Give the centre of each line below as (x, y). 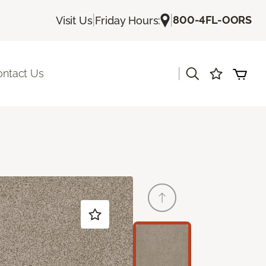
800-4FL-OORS (212, 20)
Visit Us (74, 20)
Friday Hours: (128, 20)
